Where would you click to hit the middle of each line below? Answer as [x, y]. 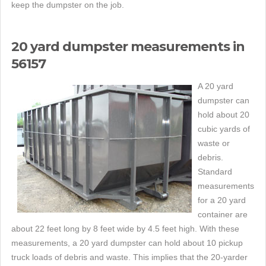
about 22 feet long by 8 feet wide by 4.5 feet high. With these [125, 229]
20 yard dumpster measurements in [128, 47]
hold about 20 [224, 115]
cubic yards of [224, 129]
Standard [215, 172]
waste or [214, 143]
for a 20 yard [222, 200]
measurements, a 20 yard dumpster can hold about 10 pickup [127, 243]
